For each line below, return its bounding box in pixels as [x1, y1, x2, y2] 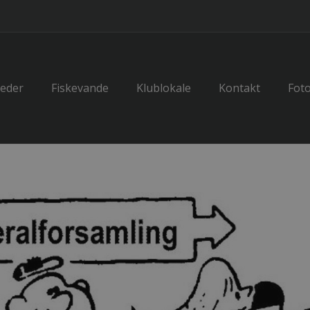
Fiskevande [51, 80, 109, 95]
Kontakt [219, 80, 260, 95]
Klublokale [136, 80, 191, 95]
